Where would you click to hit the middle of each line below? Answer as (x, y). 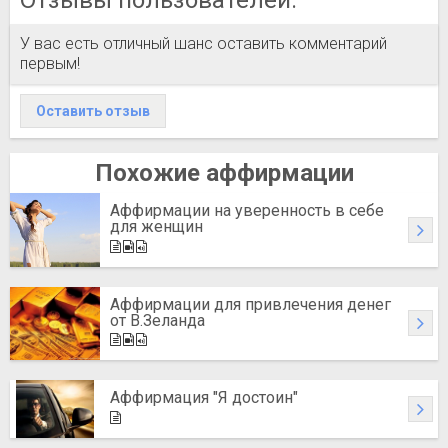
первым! (50, 63)
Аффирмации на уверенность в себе (247, 210)
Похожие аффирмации (224, 173)
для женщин (156, 226)
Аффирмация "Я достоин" (204, 397)
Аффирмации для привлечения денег (250, 304)
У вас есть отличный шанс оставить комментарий (203, 43)
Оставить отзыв (93, 111)
